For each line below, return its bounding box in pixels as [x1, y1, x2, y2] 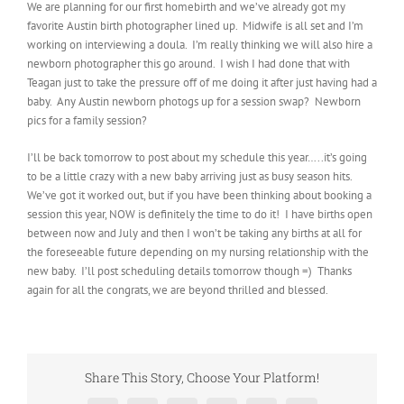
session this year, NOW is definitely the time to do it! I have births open [27, 207, 372, 222]
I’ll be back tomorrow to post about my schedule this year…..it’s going [27, 150, 367, 165]
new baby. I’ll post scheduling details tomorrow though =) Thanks [27, 263, 352, 279]
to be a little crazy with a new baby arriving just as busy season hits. [27, 169, 354, 184]
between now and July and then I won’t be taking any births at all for [27, 225, 362, 241]
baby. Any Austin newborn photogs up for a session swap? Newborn [27, 94, 361, 109]
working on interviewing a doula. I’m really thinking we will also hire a [27, 37, 372, 52]
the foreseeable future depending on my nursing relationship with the [27, 244, 369, 260]
